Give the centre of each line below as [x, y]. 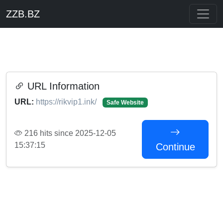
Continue [175, 147]
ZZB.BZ [23, 14]
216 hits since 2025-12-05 [69, 133]
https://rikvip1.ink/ [67, 102]
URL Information [62, 86]
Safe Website [125, 103]
